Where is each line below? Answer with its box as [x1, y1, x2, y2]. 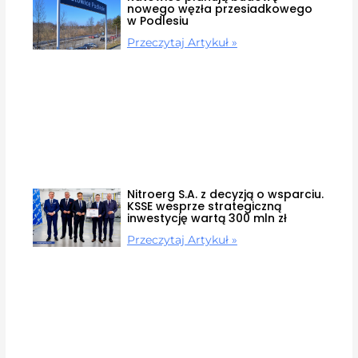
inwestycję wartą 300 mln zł [126, 209, 287, 226]
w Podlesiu [126, 12, 189, 29]
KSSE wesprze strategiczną [126, 197, 281, 214]
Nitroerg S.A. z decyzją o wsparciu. [126, 185, 324, 202]
